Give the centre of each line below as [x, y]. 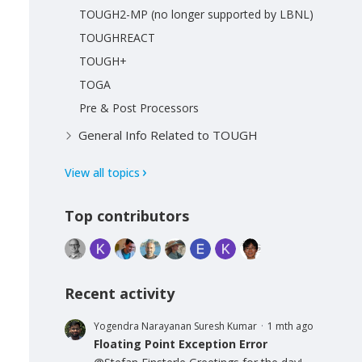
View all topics [102, 172]
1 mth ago [290, 326]
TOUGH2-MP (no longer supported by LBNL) [196, 14]
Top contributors [127, 215]
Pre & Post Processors [139, 107]
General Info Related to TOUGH [168, 135]
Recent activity [120, 293]
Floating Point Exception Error [181, 343]
